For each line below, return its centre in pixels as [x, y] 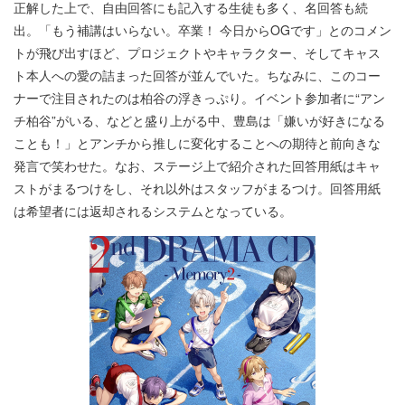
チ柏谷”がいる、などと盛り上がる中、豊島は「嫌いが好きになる [199, 120]
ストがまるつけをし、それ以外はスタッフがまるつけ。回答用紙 [197, 188]
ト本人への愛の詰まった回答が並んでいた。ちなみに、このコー [197, 75]
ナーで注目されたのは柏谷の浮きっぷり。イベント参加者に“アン [199, 97]
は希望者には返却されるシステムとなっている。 [153, 210]
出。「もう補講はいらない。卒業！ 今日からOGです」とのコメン [202, 29]
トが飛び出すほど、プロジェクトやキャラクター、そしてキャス [197, 52]
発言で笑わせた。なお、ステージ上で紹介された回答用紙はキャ [197, 165]
